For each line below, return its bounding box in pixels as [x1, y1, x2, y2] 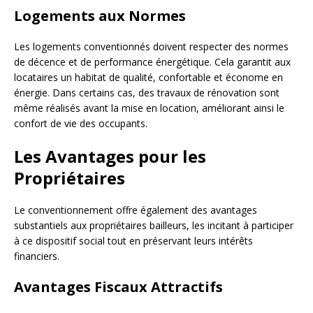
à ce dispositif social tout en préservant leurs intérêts [14, 233, 253, 247]
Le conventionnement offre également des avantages [14, 203, 257, 217]
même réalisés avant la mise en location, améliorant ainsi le [14, 101, 284, 115]
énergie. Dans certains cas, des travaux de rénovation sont [14, 85, 279, 99]
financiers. [14, 249, 59, 263]
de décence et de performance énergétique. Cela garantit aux [14, 54, 291, 68]
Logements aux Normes [14, 6, 186, 25]
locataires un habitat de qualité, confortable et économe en [14, 70, 283, 84]
